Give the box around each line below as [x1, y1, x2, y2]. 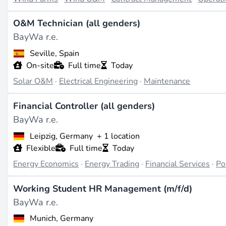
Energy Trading [85, 158, 140, 169]
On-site [26, 60, 54, 72]
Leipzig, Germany [29, 130, 93, 142]
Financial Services [145, 158, 210, 169]
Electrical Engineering [59, 76, 138, 87]
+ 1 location [94, 130, 140, 142]
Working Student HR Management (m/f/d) [13, 182, 193, 195]
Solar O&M [13, 76, 53, 87]
